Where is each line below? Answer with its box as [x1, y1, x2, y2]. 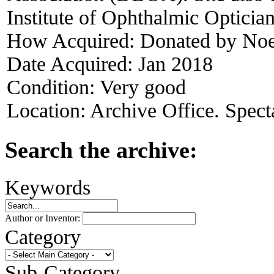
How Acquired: [7, 29, 140, 52]
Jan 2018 [138, 52, 213, 75]
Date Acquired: [7, 52, 138, 75]
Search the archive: [5, 136, 198, 163]
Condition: [7, 75, 100, 98]
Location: [7, 98, 90, 122]
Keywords [5, 175, 91, 199]
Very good [100, 75, 186, 98]
